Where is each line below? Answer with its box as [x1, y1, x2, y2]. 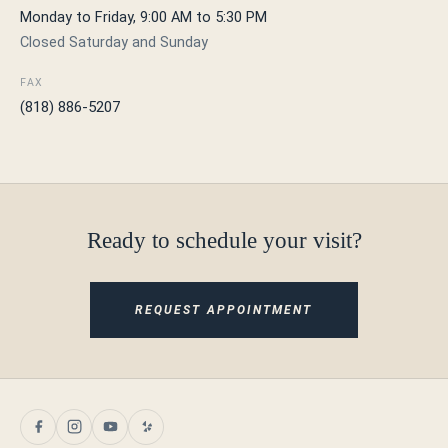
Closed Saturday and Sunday [20, 33, 208, 51]
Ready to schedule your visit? [86, 227, 362, 253]
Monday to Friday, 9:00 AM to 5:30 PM [20, 8, 267, 26]
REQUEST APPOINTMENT [135, 302, 313, 317]
